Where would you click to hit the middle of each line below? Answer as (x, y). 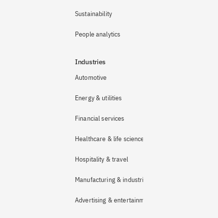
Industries (91, 62)
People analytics (98, 34)
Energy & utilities (99, 98)
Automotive (91, 77)
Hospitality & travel (101, 159)
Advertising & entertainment (114, 200)
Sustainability (93, 14)
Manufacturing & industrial (112, 180)
